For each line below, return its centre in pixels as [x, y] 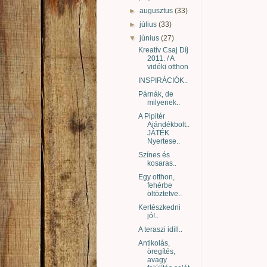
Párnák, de [156, 94]
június [150, 38]
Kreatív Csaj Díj [163, 50]
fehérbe [159, 185]
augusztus [157, 10]
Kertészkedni [159, 207]
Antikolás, [154, 243]
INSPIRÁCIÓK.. [163, 80]
